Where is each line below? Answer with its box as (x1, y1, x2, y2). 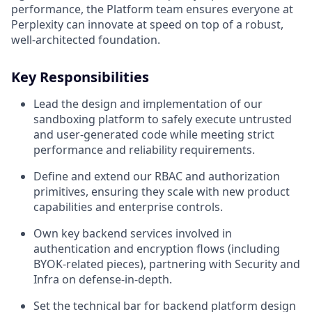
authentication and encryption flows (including (33, 240, 280, 256)
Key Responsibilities (11, 67, 149, 86)
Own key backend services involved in (33, 225, 232, 241)
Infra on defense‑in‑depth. (33, 271, 172, 287)
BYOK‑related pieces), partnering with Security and (33, 256, 300, 272)
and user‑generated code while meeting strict (33, 126, 274, 142)
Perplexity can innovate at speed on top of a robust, (11, 16, 283, 32)
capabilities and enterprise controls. (33, 198, 223, 214)
